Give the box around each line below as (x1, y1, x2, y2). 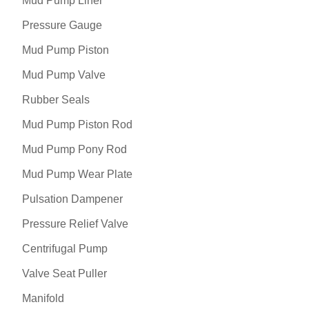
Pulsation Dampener (22, 193, 123, 206)
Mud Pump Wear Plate (22, 168, 132, 181)
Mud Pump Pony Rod (22, 143, 127, 156)
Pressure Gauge (22, 19, 102, 32)
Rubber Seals (22, 94, 90, 106)
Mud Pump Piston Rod (22, 119, 132, 131)
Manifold (22, 292, 64, 305)
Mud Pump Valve (22, 69, 106, 81)
